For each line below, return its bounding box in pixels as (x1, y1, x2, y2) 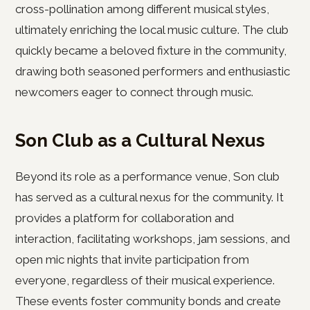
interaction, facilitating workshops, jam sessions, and (15, 232, 290, 246)
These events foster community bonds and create (15, 294, 281, 308)
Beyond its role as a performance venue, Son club (15, 170, 280, 183)
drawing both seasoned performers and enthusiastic (15, 64, 290, 78)
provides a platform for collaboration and (15, 211, 234, 225)
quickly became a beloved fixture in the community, (15, 44, 286, 57)
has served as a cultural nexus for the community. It (15, 190, 284, 204)
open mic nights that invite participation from (15, 253, 249, 266)
